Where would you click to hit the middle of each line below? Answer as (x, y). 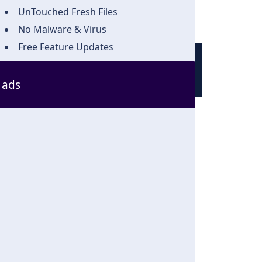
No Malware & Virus (62, 29)
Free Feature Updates (66, 47)
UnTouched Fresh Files (68, 12)
